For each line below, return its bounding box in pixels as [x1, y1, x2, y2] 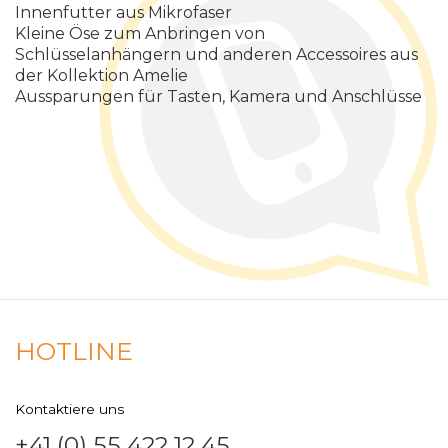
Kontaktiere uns [15, 401, 124, 418]
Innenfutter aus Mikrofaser [15, 3, 232, 23]
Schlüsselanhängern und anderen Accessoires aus [15, 45, 418, 65]
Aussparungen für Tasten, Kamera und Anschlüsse [15, 87, 422, 107]
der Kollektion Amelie [15, 66, 188, 86]
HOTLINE [15, 336, 133, 367]
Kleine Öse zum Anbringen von [15, 24, 265, 44]
